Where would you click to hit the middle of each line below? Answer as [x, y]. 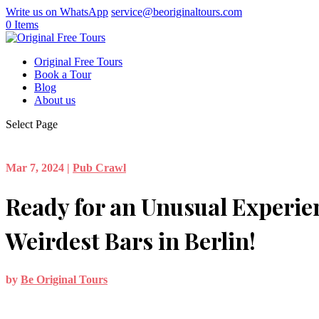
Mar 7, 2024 [35, 167]
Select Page [32, 124]
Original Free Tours [78, 62]
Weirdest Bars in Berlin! [131, 241]
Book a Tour [63, 74]
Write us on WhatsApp [57, 12]
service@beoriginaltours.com [177, 12]
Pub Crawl [99, 167]
